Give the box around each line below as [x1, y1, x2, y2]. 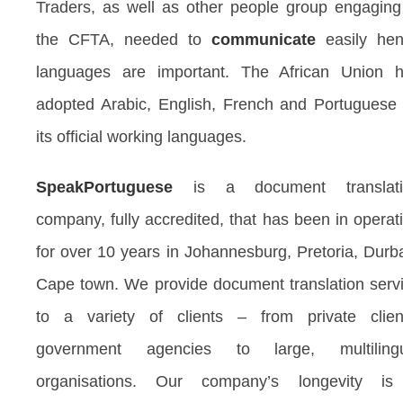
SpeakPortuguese [36, 178, 173, 197]
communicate [211, 31, 316, 49]
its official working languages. [36, 128, 246, 147]
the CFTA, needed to [36, 31, 201, 49]
